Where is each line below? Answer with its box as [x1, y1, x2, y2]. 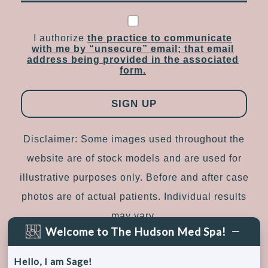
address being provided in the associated [27, 54, 239, 65]
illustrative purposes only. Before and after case [19, 172, 249, 182]
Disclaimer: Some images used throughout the [23, 133, 245, 144]
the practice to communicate [87, 32, 232, 43]
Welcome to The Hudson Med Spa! [45, 225, 226, 238]
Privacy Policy [159, 253, 228, 264]
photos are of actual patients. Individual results [22, 191, 246, 202]
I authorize [33, 32, 87, 43]
